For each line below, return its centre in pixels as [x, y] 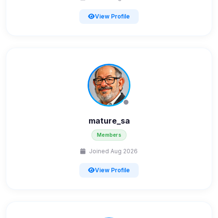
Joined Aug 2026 [113, 151]
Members [109, 135]
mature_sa [109, 121]
